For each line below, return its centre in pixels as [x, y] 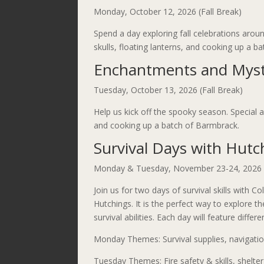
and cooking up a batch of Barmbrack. [166, 126]
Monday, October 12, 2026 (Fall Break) [168, 12]
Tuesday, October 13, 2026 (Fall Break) [168, 90]
